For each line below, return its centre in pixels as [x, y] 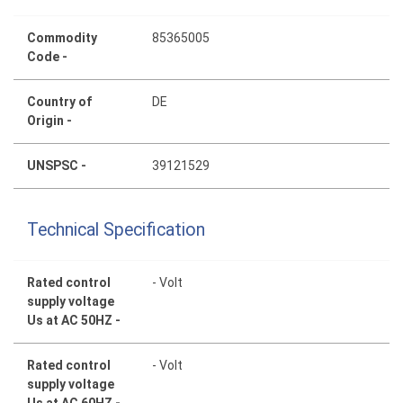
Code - [47, 57]
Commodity [62, 38]
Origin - [49, 121]
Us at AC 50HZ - [74, 320]
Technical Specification [116, 229]
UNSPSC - [57, 166]
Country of [59, 102]
